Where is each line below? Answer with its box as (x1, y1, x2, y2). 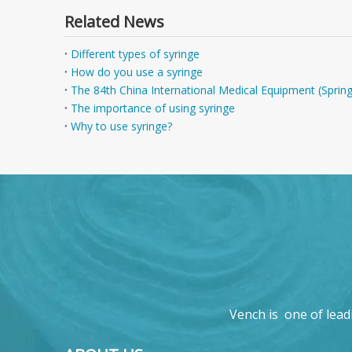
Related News (64, 11, 164, 32)
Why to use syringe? (71, 119, 172, 134)
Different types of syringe (71, 46, 200, 61)
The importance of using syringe (71, 101, 235, 115)
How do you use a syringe (71, 64, 203, 79)
